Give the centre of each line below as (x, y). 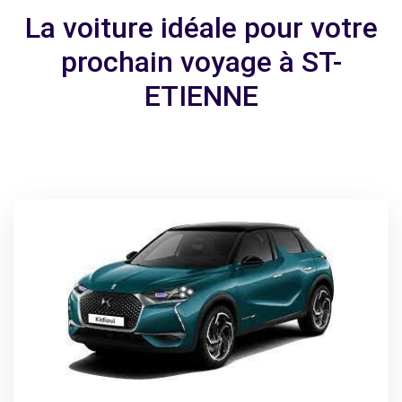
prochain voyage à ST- (201, 62)
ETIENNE (201, 96)
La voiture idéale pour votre (201, 28)
